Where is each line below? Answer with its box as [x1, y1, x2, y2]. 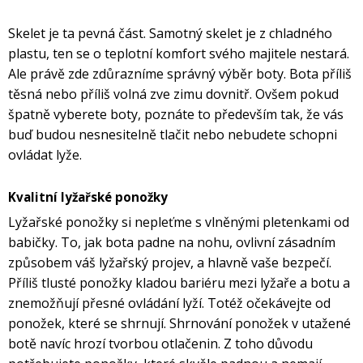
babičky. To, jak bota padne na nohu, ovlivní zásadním [8, 233, 335, 252]
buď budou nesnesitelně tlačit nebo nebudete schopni [8, 126, 337, 144]
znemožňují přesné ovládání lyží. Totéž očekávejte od [8, 294, 331, 313]
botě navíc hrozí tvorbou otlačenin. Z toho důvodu [8, 335, 313, 353]
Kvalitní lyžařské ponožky [8, 189, 168, 206]
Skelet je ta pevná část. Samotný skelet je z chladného [8, 24, 332, 43]
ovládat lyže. [8, 146, 82, 164]
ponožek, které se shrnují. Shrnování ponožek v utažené [8, 314, 351, 333]
